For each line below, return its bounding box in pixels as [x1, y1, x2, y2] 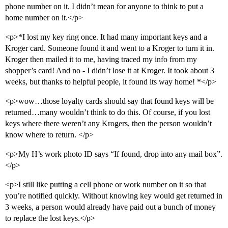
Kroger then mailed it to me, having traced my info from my [5, 55, 197, 64]
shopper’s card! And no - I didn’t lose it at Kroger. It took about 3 [5, 66, 214, 75]
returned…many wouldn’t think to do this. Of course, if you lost [5, 108, 210, 117]
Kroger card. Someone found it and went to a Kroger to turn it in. [5, 44, 214, 53]
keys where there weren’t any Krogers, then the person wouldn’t [5, 119, 212, 128]
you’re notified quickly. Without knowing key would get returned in [5, 191, 222, 201]
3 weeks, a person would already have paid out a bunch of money [5, 203, 216, 212]
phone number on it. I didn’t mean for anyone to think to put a [5, 2, 204, 11]
